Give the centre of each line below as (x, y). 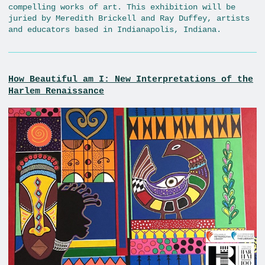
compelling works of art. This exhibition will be (122, 7)
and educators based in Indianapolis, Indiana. (115, 29)
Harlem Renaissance (56, 91)
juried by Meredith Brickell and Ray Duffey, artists (129, 18)
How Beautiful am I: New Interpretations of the (131, 79)
